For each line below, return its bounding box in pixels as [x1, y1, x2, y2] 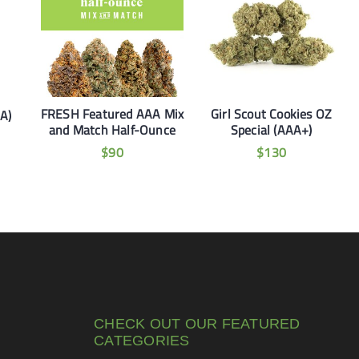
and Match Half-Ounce [49, 119, 176, 139]
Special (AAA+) [230, 119, 313, 139]
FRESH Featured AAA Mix [40, 103, 184, 123]
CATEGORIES [94, 332, 190, 349]
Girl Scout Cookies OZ [211, 103, 333, 123]
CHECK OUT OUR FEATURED [94, 315, 301, 332]
